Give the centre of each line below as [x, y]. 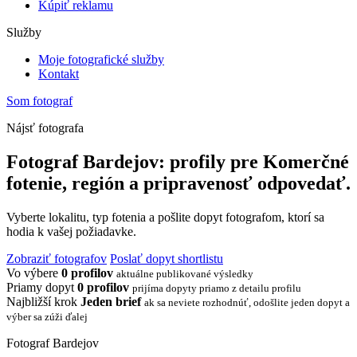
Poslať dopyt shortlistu [167, 258]
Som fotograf [39, 101]
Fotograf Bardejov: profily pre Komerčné [178, 161]
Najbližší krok [42, 301]
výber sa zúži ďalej [47, 316]
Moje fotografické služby [101, 59]
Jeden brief [111, 301]
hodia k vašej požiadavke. [71, 231]
